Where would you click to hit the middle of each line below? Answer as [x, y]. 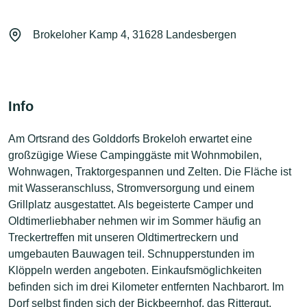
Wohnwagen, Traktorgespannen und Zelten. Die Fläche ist [150, 171]
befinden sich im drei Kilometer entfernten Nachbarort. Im [146, 286]
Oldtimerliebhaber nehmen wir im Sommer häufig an [135, 221]
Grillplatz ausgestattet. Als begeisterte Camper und [131, 204]
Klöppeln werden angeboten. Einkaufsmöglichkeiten [135, 270]
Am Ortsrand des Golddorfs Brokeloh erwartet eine [130, 138]
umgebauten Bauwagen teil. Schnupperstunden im [131, 254]
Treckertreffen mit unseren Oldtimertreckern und [123, 237]
